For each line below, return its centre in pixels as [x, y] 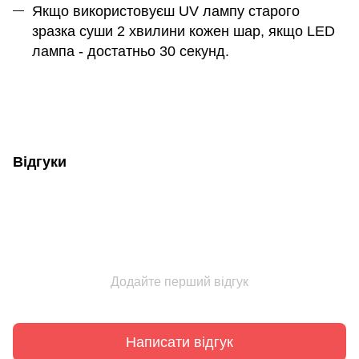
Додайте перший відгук [179, 282]
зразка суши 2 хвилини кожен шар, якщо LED [184, 31]
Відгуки [40, 162]
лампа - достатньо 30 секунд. [131, 51]
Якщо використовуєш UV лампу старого [166, 11]
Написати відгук [179, 342]
